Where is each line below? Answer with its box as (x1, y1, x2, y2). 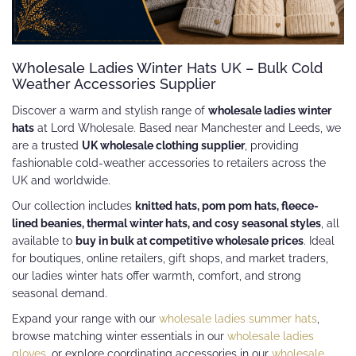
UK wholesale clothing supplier (82, 138, 245, 152)
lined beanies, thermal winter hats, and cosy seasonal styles (12, 216, 321, 230)
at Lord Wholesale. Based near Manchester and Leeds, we (34, 121, 341, 134)
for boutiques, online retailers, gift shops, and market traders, (12, 251, 328, 265)
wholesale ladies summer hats (159, 311, 317, 325)
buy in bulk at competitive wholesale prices (75, 234, 304, 247)
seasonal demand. (12, 286, 107, 300)
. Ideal (304, 234, 335, 247)
